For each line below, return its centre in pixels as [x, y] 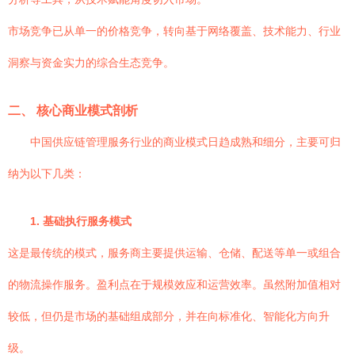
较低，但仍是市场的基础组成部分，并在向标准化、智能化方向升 [169, 316]
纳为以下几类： [47, 174]
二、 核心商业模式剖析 [73, 110]
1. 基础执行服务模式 [81, 221]
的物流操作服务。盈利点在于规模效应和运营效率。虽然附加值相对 [174, 284]
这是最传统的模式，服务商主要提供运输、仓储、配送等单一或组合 [174, 253]
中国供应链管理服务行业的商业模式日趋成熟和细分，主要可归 [185, 142]
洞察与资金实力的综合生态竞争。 [91, 63]
